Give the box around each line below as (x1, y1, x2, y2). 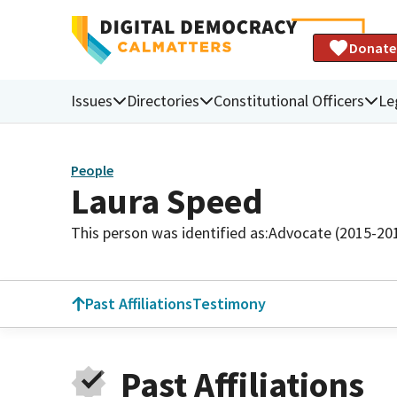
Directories (127, 90, 199, 111)
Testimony (192, 293, 266, 314)
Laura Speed (71, 178, 263, 223)
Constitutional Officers (214, 90, 364, 111)
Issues (71, 90, 113, 111)
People (71, 161, 113, 180)
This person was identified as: (71, 222, 269, 243)
